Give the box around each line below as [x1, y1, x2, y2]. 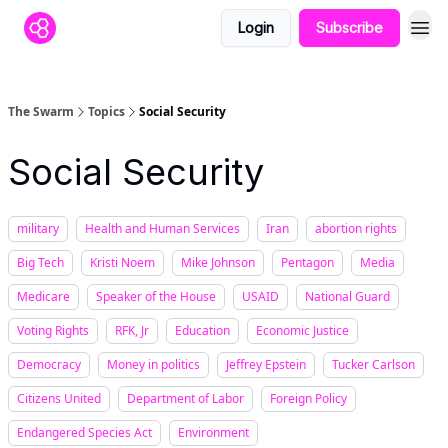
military [17, 220, 59, 237]
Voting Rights [17, 322, 89, 339]
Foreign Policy [270, 390, 347, 407]
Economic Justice [256, 322, 349, 339]
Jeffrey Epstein [226, 356, 306, 373]
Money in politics [107, 356, 200, 373]
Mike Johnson [181, 254, 255, 271]
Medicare [17, 288, 70, 305]
